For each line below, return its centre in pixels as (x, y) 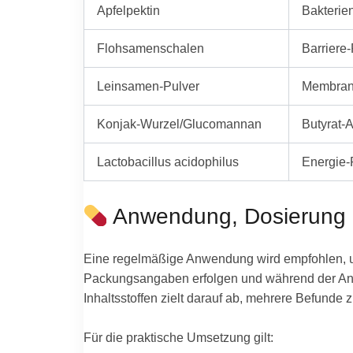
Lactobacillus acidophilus (167, 162)
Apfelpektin (128, 11)
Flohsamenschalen (150, 48)
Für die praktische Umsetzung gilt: (178, 338)
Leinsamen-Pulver (148, 86)
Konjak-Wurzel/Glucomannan (179, 124)
